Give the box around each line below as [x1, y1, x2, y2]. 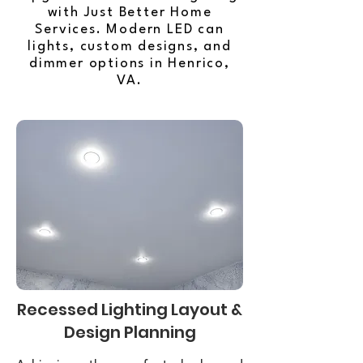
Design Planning [63, 321, 196, 344]
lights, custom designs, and [28, 40, 232, 53]
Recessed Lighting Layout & [17, 298, 242, 321]
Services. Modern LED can [35, 23, 224, 36]
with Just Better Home [47, 6, 212, 19]
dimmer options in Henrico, [29, 57, 230, 70]
